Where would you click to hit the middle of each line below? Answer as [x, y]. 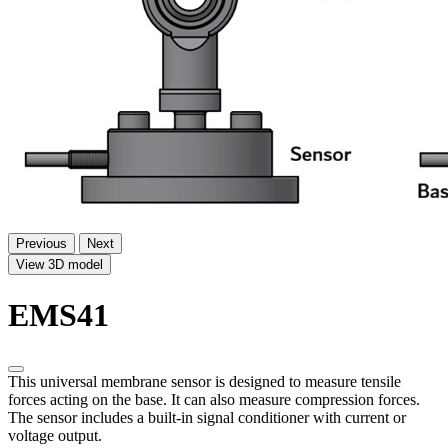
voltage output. [55, 436]
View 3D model [59, 265]
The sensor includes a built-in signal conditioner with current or [207, 418]
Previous [41, 244]
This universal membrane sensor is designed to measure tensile [204, 382]
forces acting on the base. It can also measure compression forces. [214, 400]
